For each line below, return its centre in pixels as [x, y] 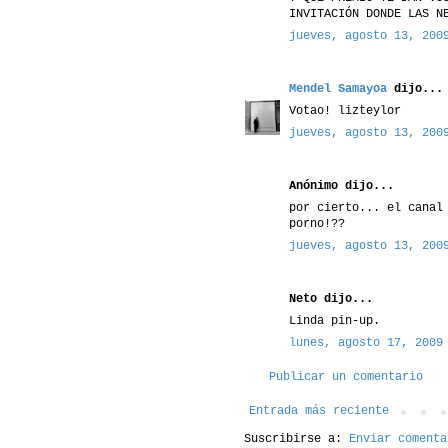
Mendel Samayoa [338, 88]
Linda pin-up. [334, 320]
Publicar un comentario [346, 376]
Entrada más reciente [319, 410]
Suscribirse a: [296, 438]
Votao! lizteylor [345, 110]
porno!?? [317, 223]
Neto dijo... [331, 298]
